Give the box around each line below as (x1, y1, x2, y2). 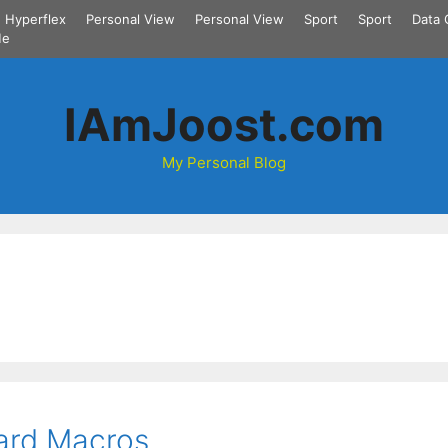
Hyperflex (5, 11, 66, 27)
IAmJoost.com (64, 97, 384, 152)
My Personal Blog (162, 153, 286, 172)
